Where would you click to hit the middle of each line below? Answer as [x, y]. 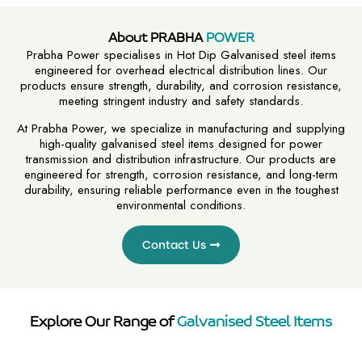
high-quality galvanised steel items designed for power [181, 144]
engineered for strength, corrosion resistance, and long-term [181, 175]
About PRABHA [157, 39]
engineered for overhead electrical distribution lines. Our [181, 71]
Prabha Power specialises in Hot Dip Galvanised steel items [181, 55]
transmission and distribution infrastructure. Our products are [181, 160]
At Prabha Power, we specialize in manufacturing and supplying [181, 129]
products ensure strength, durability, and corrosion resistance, [181, 86]
